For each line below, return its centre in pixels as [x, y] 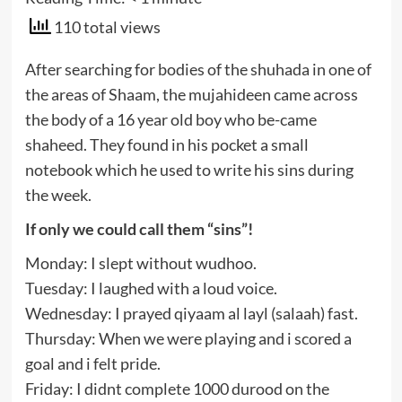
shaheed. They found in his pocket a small [166, 144]
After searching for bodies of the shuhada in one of [198, 69]
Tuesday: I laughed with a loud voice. [151, 288]
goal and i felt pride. [92, 363]
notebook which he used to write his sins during [189, 169]
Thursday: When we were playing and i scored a [188, 338]
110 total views [105, 27]
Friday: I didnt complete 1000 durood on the [177, 388]
